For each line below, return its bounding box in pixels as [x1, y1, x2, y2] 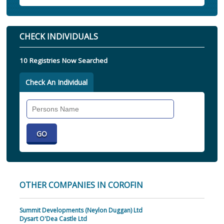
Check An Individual [25, 77, 87, 87]
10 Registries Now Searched [19, 56, 107, 65]
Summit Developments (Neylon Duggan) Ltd [19, 206, 142, 215]
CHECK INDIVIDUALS [19, 31, 98, 42]
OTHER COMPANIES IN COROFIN [19, 179, 143, 191]
